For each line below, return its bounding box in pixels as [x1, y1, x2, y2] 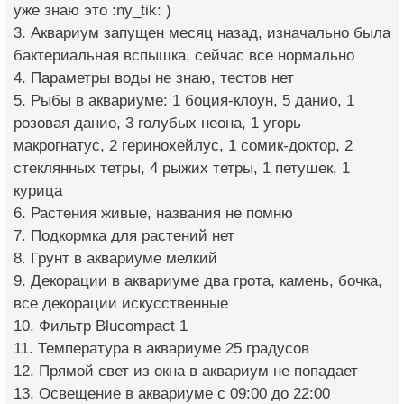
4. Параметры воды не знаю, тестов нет [14, 69, 294, 87]
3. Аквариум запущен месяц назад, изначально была [14, 23, 390, 41]
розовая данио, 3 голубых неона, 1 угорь [14, 114, 301, 132]
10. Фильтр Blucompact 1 [14, 317, 188, 335]
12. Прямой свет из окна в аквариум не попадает [14, 362, 358, 380]
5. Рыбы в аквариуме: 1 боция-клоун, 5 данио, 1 [14, 91, 354, 109]
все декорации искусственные [14, 294, 228, 312]
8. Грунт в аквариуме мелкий [14, 249, 217, 267]
